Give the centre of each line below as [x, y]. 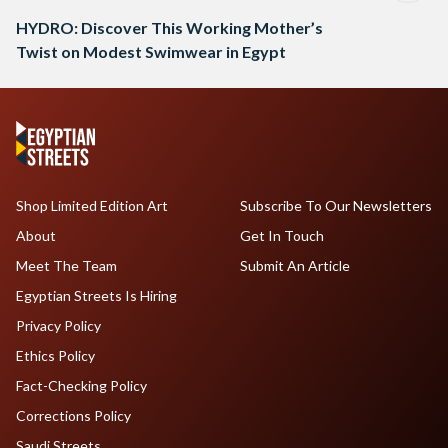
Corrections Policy [73, 416]
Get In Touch [281, 236]
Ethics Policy [55, 356]
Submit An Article [294, 266]
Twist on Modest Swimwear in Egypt [151, 52]
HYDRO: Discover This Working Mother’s [169, 28]
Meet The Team [66, 266]
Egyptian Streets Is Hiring [96, 296]
